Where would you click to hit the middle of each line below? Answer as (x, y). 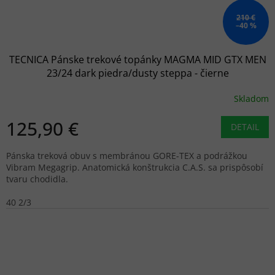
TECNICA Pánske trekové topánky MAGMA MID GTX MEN (137, 60)
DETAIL (245, 127)
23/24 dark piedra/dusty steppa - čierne (137, 73)
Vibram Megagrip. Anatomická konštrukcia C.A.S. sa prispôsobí (135, 168)
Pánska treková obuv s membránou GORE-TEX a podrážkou (127, 156)
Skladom (251, 98)
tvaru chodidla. (37, 179)
